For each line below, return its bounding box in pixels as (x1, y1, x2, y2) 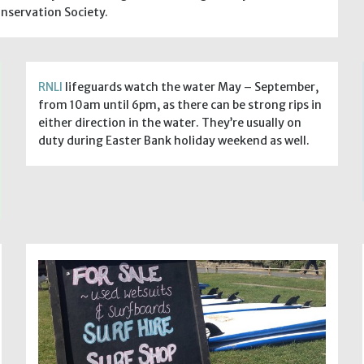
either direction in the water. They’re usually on (38, 115, 302, 130)
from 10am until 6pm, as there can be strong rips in (38, 97, 323, 112)
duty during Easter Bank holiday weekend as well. (38, 132, 310, 148)
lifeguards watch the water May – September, (63, 79, 319, 94)
